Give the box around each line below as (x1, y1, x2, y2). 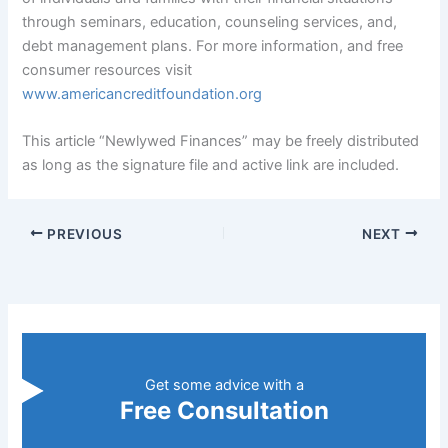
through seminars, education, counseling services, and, (22, 13, 398, 32)
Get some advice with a (144, 375, 304, 394)
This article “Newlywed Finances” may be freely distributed (22, 132, 420, 151)
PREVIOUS (43, 225, 123, 242)
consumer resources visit (22, 61, 193, 80)
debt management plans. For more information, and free (22, 37, 404, 56)
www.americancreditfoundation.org (22, 85, 263, 104)
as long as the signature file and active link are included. (22, 156, 400, 175)
